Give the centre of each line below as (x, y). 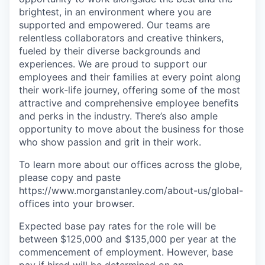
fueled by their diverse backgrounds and (110, 51)
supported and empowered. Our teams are (114, 25)
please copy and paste (70, 177)
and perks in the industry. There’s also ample (118, 116)
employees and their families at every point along (130, 77)
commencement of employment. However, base (126, 252)
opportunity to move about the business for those (131, 129)
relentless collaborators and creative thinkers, (121, 38)
